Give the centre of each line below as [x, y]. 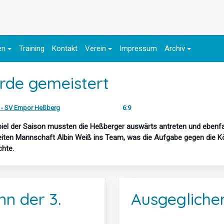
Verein [95, 48]
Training [32, 48]
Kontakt [65, 48]
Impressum [138, 48]
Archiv [174, 48]
